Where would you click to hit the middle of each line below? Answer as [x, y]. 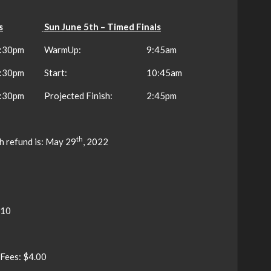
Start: [56, 73]
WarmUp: [63, 50]
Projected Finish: [78, 96]
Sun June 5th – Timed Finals [103, 27]
